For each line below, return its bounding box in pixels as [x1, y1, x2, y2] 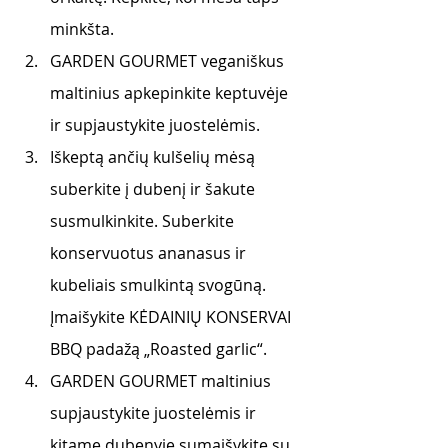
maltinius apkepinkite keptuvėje [50, 82, 292, 104]
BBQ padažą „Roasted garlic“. [50, 338, 267, 360]
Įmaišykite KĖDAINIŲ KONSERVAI [50, 306, 295, 328]
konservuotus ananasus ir [50, 242, 250, 264]
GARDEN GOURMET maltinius [50, 370, 275, 392]
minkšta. [50, 18, 114, 40]
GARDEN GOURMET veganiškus [50, 50, 288, 72]
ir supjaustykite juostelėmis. [50, 114, 260, 136]
